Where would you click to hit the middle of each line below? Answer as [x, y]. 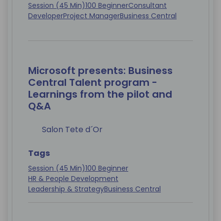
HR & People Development [73, 179]
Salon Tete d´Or [72, 130]
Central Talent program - [93, 83]
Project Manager [92, 16]
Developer [46, 16]
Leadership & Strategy [66, 189]
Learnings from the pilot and [100, 94]
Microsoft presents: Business [100, 71]
